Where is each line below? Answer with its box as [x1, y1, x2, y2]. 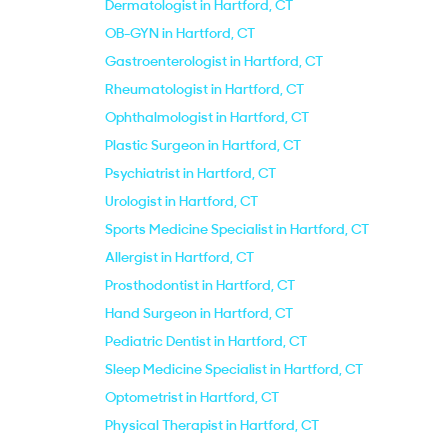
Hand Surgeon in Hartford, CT [105, 304, 293, 322]
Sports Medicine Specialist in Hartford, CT [105, 220, 369, 238]
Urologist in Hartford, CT [105, 192, 258, 210]
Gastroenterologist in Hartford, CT [105, 52, 323, 70]
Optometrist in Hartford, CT [105, 388, 279, 406]
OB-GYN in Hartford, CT [105, 24, 255, 42]
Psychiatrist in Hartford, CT [105, 164, 276, 182]
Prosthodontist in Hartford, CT [105, 276, 295, 294]
